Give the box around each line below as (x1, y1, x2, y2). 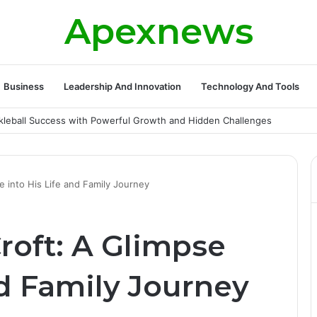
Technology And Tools (200, 81, 299, 92)
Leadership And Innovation (63, 81, 181, 92)
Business (3, 81, 44, 92)
